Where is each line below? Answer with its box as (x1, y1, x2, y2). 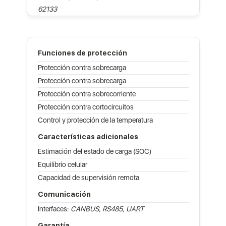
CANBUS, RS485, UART (70, 204, 144, 213)
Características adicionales (37, 132, 138, 141)
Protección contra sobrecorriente (37, 89, 136, 98)
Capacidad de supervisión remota (37, 173, 139, 182)
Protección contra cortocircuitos (37, 102, 134, 111)
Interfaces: (37, 204, 71, 213)
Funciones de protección (37, 48, 127, 57)
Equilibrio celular (37, 160, 87, 168)
